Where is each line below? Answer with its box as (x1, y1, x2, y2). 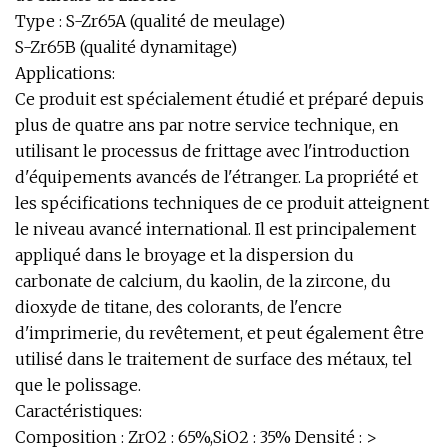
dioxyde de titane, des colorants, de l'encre (15, 297, 342, 317)
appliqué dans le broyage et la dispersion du (15, 245, 354, 265)
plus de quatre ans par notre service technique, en (15, 115, 399, 135)
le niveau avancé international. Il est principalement (15, 219, 416, 239)
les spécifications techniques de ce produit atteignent (15, 193, 429, 213)
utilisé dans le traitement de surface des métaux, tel (15, 349, 412, 369)
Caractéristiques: (15, 401, 142, 421)
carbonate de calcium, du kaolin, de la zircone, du (15, 271, 391, 291)
